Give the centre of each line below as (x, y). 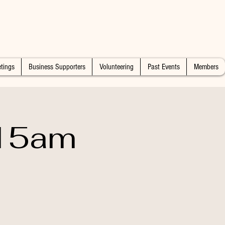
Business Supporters (57, 67)
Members (206, 67)
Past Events (163, 67)
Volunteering (116, 67)
